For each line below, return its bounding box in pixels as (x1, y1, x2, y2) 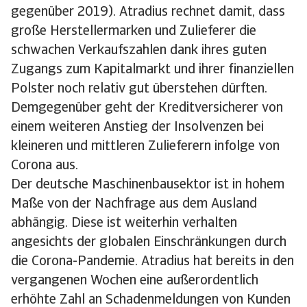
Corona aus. (11, 159, 78, 173)
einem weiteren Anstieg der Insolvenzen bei (11, 121, 264, 134)
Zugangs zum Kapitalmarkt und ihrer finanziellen (11, 63, 294, 77)
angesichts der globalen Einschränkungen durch (11, 236, 286, 249)
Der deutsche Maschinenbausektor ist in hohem (11, 178, 284, 192)
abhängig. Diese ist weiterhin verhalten (11, 217, 237, 230)
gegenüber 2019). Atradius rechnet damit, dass (11, 5, 285, 19)
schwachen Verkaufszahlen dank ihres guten (11, 44, 267, 58)
